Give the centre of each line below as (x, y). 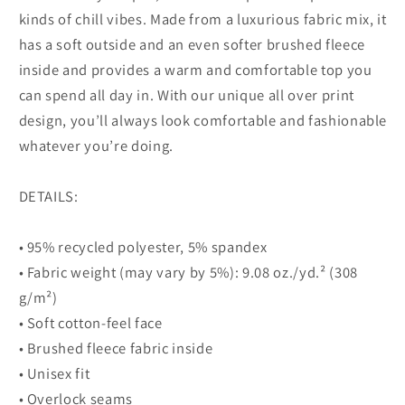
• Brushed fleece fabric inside (116, 348)
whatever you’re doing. (96, 146)
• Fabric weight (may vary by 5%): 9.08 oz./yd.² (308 (188, 273)
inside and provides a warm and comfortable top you (195, 70)
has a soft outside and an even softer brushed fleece (192, 45)
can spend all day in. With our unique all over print (186, 95)
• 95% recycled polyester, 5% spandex (143, 247)
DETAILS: (48, 197)
